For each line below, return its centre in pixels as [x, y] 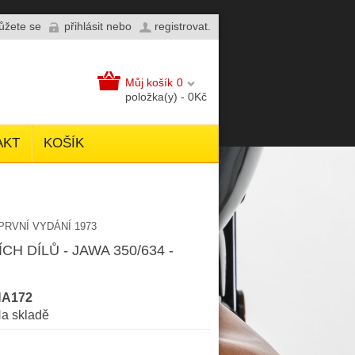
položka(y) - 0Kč [166, 97]
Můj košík [149, 82]
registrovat [181, 26]
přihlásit [84, 26]
